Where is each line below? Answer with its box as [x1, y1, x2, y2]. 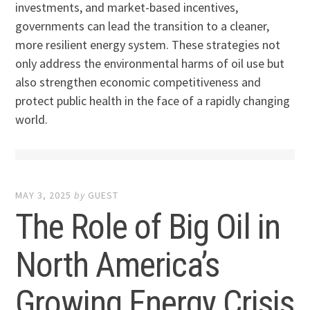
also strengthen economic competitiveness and [15, 74, 262, 91]
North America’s [15, 244, 220, 285]
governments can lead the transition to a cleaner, [15, 18, 270, 35]
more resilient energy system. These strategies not [15, 37, 281, 53]
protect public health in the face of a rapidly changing [15, 93, 291, 109]
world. [15, 111, 48, 128]
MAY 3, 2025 [15, 188, 72, 201]
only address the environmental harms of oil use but [15, 55, 285, 72]
